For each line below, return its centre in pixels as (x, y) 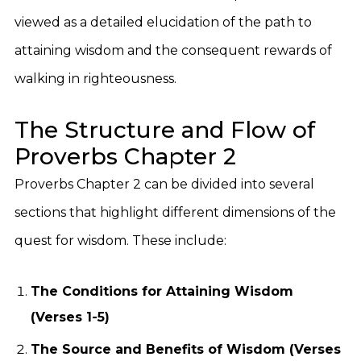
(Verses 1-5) (70, 317)
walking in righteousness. (95, 79)
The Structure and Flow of (165, 130)
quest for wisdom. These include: (120, 241)
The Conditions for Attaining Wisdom (162, 291)
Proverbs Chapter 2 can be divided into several (164, 184)
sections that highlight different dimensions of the (175, 212)
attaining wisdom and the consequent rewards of (173, 50)
